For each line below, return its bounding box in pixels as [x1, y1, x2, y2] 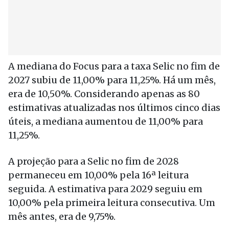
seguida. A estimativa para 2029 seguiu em [8, 183, 202, 195]
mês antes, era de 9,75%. [8, 211, 116, 222]
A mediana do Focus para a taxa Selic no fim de [8, 60, 220, 72]
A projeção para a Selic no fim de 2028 [8, 155, 179, 167]
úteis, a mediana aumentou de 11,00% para [8, 116, 203, 127]
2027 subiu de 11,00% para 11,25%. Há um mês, [8, 74, 216, 86]
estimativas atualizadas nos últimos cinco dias [8, 102, 220, 113]
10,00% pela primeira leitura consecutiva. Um [8, 197, 215, 209]
